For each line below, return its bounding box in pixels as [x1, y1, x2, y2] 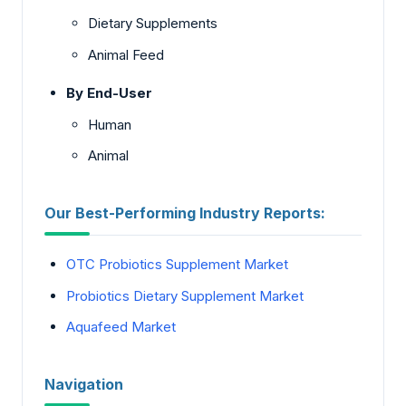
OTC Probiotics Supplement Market [66, 256, 288, 274]
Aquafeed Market [66, 318, 176, 336]
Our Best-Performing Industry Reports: [44, 203, 325, 222]
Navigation [44, 374, 123, 393]
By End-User [66, 83, 152, 101]
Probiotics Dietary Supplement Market [66, 286, 304, 304]
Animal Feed [88, 45, 164, 63]
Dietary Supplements [88, 14, 217, 33]
